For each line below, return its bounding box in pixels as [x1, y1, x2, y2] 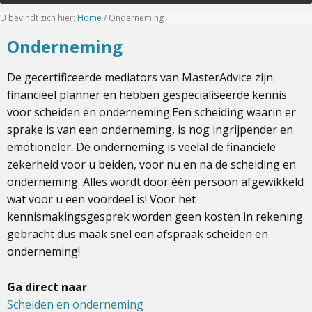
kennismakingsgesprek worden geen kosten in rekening [7, 208, 303, 224]
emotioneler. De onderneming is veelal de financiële [7, 139, 276, 155]
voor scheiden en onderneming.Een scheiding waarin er [7, 104, 296, 120]
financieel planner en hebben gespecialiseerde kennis [7, 86, 287, 102]
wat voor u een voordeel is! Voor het [7, 191, 196, 207]
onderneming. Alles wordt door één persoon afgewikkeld [7, 173, 304, 189]
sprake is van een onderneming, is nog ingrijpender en [7, 121, 293, 137]
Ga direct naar [7, 279, 87, 295]
